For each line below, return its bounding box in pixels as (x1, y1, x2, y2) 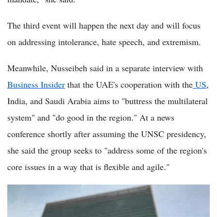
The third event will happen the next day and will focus (7, 19, 201, 31)
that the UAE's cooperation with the (65, 78, 193, 90)
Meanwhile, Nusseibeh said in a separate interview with (7, 62, 203, 74)
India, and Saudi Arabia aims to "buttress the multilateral (7, 95, 208, 107)
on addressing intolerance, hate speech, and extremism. (7, 36, 201, 47)
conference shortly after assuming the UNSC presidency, (7, 128, 206, 139)
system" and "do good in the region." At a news (7, 111, 174, 123)
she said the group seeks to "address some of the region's (7, 144, 207, 156)
